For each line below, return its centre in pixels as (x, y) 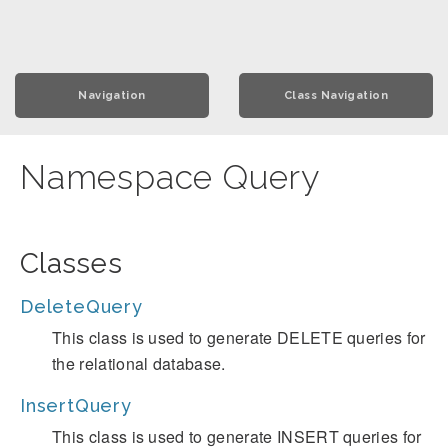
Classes (71, 263)
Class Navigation (336, 95)
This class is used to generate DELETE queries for (239, 337)
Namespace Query (170, 177)
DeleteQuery (81, 306)
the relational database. (139, 363)
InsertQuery (76, 405)
